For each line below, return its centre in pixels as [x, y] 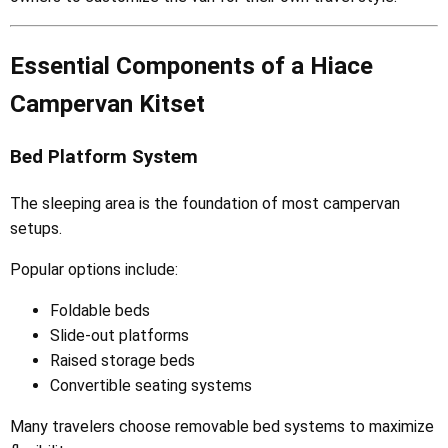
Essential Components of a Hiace [191, 65]
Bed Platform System [104, 156]
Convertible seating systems [151, 385]
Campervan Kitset [107, 103]
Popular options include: [94, 269]
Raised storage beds [122, 360]
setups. [36, 228]
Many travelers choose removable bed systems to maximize [222, 426]
